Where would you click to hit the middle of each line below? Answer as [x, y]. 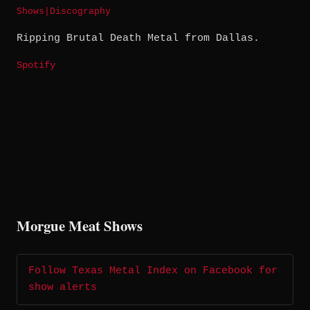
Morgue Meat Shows [80, 226]
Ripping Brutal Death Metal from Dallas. [138, 39]
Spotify [36, 66]
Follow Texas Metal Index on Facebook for [153, 271]
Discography [80, 12]
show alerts [63, 288]
